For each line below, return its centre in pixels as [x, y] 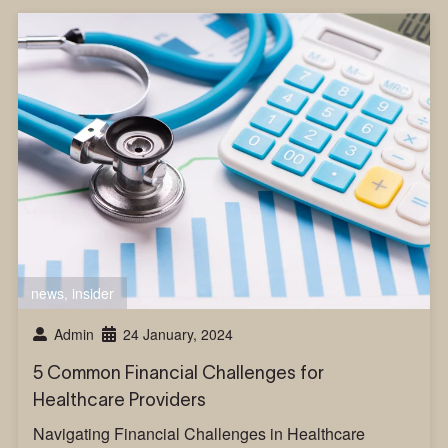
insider [92, 293]
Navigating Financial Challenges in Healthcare [198, 434]
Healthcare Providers [119, 400]
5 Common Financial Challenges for [178, 373]
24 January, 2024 [177, 334]
